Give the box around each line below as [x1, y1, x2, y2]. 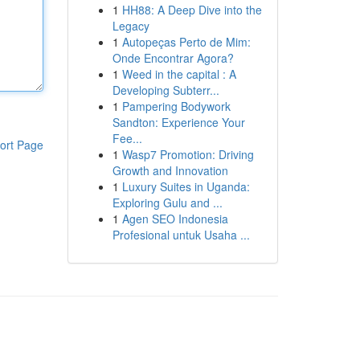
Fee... [112, 130, 142, 146]
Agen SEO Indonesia [121, 211, 228, 227]
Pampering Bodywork [121, 98, 231, 114]
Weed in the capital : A [121, 66, 236, 82]
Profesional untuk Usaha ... [112, 227, 250, 243]
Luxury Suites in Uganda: [121, 178, 250, 194]
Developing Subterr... [112, 82, 219, 98]
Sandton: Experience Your [112, 114, 245, 130]
